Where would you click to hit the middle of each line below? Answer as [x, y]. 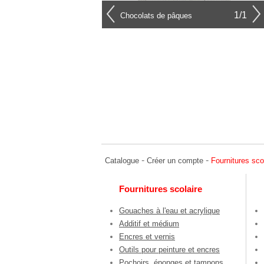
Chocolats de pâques [156, 16]
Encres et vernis [147, 237]
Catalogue [122, 160]
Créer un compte [175, 160]
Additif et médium [149, 224]
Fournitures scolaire [161, 189]
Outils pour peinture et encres [169, 250]
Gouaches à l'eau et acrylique [169, 211]
